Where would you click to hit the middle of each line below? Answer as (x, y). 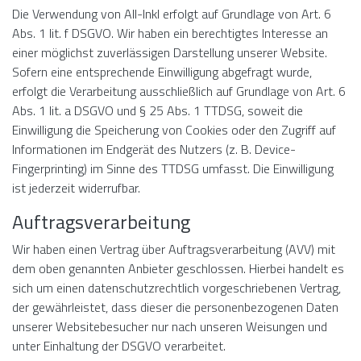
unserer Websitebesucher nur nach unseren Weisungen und (170, 326)
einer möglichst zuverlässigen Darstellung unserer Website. (170, 52)
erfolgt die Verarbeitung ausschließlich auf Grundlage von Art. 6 (179, 91)
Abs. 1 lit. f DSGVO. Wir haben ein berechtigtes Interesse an (170, 33)
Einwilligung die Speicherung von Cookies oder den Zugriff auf (174, 130)
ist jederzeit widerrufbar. (76, 188)
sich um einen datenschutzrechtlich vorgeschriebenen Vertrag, (176, 288)
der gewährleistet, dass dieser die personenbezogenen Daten (175, 307)
